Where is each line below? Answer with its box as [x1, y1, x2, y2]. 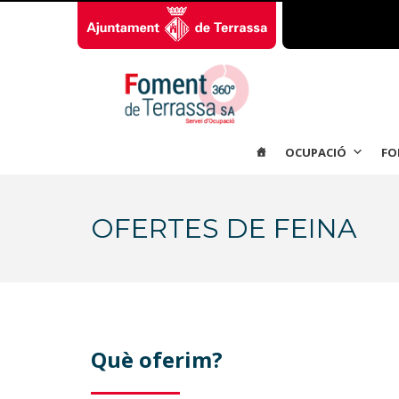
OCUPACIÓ [285, 144, 346, 160]
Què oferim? [91, 345, 223, 374]
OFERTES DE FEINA [91, 212, 357, 245]
